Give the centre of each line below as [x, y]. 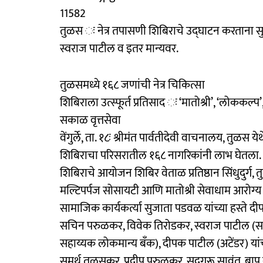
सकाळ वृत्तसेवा [90, 120]
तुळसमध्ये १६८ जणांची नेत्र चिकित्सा [132, 85]
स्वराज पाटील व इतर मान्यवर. [119, 48]
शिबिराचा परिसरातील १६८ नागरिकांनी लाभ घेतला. [161, 155]
